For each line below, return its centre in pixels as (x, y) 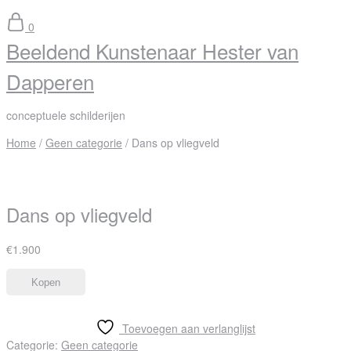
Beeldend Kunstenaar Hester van (152, 51)
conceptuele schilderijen (66, 115)
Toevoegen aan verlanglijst (189, 329)
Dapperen (50, 81)
